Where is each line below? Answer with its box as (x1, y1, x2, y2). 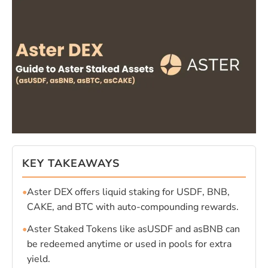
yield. (26, 252, 50, 266)
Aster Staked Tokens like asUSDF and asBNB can (26, 222, 240, 236)
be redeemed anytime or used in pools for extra (26, 237, 232, 251)
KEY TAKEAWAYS (22, 156, 120, 170)
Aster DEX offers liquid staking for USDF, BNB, (26, 185, 230, 199)
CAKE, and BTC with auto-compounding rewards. (26, 200, 239, 214)
